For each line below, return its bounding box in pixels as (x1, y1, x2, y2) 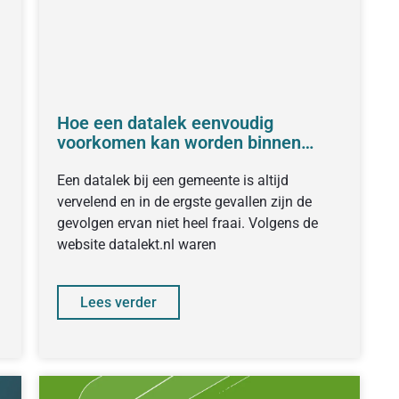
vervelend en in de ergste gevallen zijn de (56, 193, 312, 210)
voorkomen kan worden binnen (56, 132, 301, 153)
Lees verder (79, 294, 157, 311)
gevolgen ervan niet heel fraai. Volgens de (56, 215, 318, 232)
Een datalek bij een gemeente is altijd (56, 172, 289, 189)
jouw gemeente (56, 151, 179, 173)
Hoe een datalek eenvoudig (56, 112, 273, 134)
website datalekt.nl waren (56, 236, 216, 253)
